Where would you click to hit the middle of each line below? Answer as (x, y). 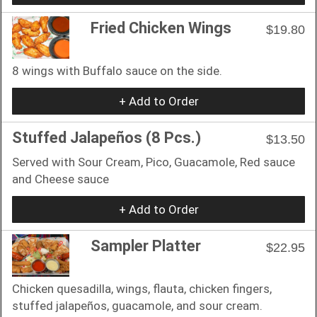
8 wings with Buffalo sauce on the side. (117, 70)
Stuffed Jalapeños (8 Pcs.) (106, 137)
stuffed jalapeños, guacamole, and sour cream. (137, 305)
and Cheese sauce (60, 179)
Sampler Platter (146, 246)
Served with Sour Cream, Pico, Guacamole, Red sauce (154, 162)
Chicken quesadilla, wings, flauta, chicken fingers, (142, 288)
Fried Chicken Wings (161, 28)
